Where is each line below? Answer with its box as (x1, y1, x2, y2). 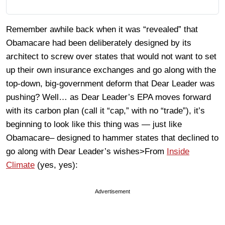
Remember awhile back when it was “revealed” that (6, 25, 198, 34)
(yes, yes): (35, 160, 78, 170)
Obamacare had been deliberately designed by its (6, 38, 191, 48)
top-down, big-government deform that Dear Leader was (6, 79, 215, 88)
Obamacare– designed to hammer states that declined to (6, 133, 218, 143)
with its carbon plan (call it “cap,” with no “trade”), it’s (6, 106, 205, 116)
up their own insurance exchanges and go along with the (6, 65, 216, 75)
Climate (6, 160, 35, 170)
